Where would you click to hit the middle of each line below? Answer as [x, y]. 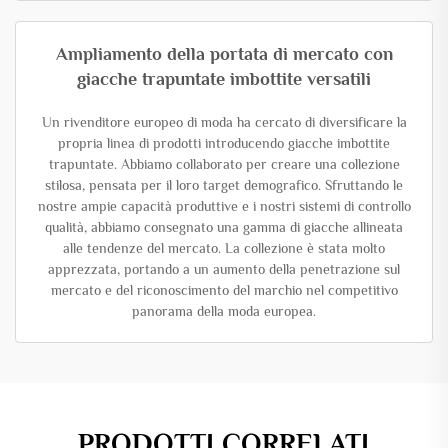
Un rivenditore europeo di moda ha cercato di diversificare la [224, 121]
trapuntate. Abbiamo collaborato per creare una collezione [224, 163]
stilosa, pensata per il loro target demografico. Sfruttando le [224, 184]
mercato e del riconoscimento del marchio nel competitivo [224, 289]
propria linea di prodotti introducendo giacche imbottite [224, 142]
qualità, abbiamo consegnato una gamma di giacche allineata [224, 226]
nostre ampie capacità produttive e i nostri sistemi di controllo [224, 205]
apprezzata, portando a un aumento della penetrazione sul [224, 268]
